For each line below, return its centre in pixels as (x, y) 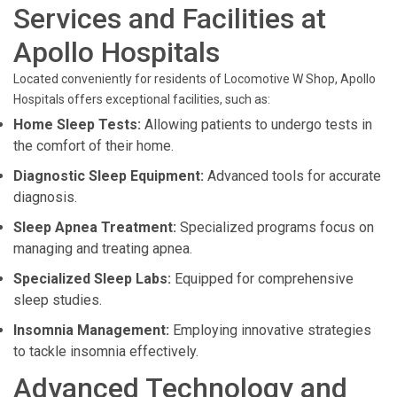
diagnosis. (45, 197)
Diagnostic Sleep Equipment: (109, 176)
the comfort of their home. (93, 146)
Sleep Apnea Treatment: (95, 227)
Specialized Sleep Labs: (92, 279)
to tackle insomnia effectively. (106, 351)
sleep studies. (58, 300)
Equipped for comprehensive (262, 279)
